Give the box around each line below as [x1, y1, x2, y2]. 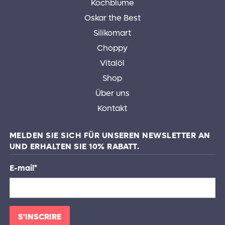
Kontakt [97, 103, 128, 114]
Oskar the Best [84, 13, 141, 24]
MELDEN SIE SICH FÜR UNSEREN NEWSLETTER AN [9, 130, 210, 141]
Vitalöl [100, 58, 125, 69]
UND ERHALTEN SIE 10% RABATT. [9, 141, 140, 152]
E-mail [9, 163, 34, 174]
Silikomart [93, 28, 132, 39]
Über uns [95, 88, 130, 99]
